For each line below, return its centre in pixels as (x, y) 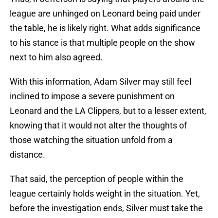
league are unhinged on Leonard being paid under (105, 14)
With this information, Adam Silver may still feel (100, 82)
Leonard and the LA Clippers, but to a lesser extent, (108, 111)
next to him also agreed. (56, 57)
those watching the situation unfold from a (91, 140)
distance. (27, 155)
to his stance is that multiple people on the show (102, 43)
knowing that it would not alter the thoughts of (98, 126)
